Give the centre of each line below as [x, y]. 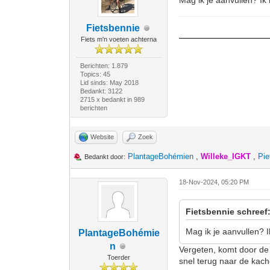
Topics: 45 [95, 74]
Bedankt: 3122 [101, 91]
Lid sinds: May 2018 [109, 83]
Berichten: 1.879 [104, 66]
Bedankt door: [105, 157]
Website [102, 137]
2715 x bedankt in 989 [112, 99]
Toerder [119, 257]
